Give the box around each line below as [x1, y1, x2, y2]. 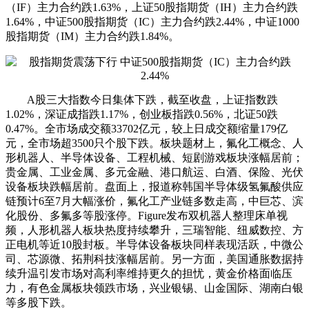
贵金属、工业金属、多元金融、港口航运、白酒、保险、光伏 [6, 166, 303, 178]
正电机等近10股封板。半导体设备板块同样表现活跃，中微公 [6, 238, 303, 250]
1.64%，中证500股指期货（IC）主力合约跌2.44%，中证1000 [6, 15, 299, 28]
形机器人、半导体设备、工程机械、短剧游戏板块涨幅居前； [6, 151, 303, 163]
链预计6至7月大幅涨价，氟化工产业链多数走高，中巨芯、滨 [6, 195, 303, 207]
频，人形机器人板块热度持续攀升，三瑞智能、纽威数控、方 [6, 223, 303, 236]
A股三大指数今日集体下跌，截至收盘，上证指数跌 [6, 93, 278, 106]
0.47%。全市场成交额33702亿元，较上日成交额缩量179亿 [6, 122, 288, 134]
